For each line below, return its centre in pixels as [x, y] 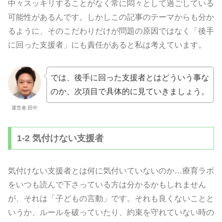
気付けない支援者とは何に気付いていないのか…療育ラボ [111, 170]
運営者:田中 [24, 108]
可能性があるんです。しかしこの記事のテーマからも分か [111, 17]
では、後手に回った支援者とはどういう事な [130, 77]
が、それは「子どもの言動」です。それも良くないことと [111, 198]
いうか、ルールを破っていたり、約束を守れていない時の [111, 212]
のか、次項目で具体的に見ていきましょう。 [130, 91]
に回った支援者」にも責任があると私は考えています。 [107, 45]
